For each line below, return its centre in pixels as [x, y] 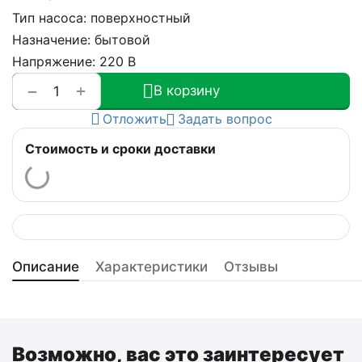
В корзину [187, 91]
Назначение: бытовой [81, 40]
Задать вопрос [225, 119]
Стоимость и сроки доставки [120, 149]
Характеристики [152, 267]
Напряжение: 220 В [74, 62]
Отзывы [251, 267]
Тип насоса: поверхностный [101, 18]
